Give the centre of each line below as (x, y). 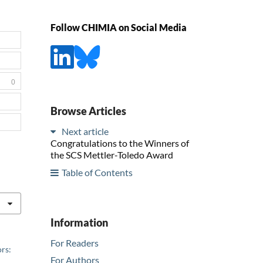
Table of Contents (97, 172)
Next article (85, 131)
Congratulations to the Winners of (120, 143)
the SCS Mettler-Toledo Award (112, 154)
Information (79, 222)
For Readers (75, 242)
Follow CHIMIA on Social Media (119, 28)
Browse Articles (88, 111)
